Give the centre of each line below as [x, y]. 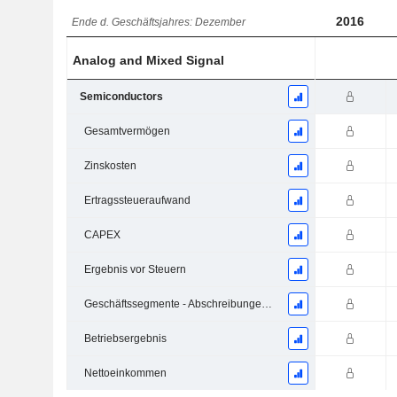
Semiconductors [121, 97]
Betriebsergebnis [125, 339]
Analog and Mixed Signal [149, 61]
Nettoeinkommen [125, 374]
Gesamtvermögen [127, 132]
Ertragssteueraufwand [137, 201]
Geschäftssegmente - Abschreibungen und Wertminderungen [266, 304]
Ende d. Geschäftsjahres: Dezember [159, 23]
